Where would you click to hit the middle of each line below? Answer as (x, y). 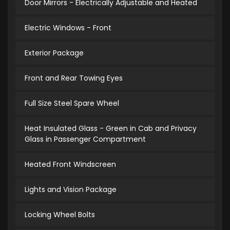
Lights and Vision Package (71, 189)
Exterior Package (54, 53)
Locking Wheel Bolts (60, 215)
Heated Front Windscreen (70, 164)
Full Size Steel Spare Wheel (72, 103)
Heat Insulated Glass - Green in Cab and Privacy (111, 128)
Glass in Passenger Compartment (85, 139)
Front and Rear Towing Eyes (74, 78)
